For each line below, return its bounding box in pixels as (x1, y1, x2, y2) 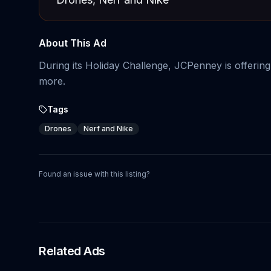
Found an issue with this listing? (39, 169, 150, 178)
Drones (45, 124, 71, 133)
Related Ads (39, 244, 105, 258)
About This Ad (39, 37, 106, 49)
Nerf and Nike (83, 124, 133, 133)
